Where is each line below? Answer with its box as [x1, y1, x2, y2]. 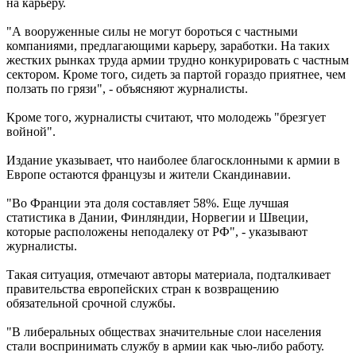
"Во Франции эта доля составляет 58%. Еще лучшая [6, 195, 288, 210]
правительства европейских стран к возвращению [6, 281, 279, 296]
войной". [6, 124, 56, 138]
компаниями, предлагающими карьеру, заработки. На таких [6, 38, 330, 52]
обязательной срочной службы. [6, 296, 176, 310]
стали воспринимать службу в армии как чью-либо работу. [6, 339, 324, 353]
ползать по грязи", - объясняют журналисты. [6, 81, 248, 95]
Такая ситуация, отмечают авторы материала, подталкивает [6, 267, 331, 281]
